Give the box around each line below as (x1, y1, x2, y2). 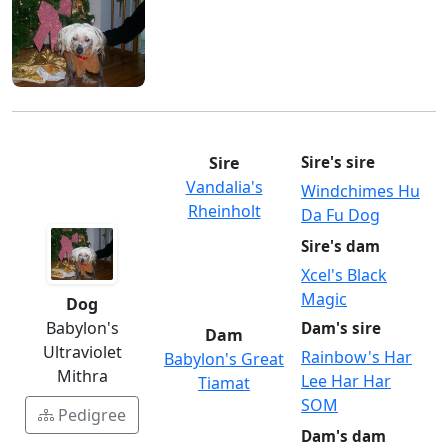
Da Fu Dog (301, 204, 380, 227)
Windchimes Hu (301, 180, 420, 203)
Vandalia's (185, 176, 263, 199)
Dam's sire (301, 318, 381, 339)
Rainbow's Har (301, 346, 412, 369)
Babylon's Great (164, 348, 284, 371)
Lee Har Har (301, 370, 391, 393)
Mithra (56, 365, 108, 388)
